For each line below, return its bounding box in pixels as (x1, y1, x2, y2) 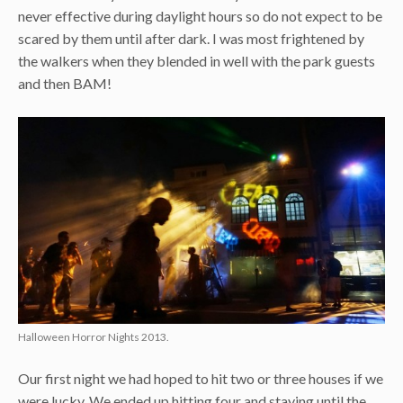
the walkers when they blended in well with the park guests (18, 51, 375, 69)
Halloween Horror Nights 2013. (18, 329, 169, 344)
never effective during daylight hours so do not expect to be (18, 6, 382, 24)
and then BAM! (18, 74, 112, 92)
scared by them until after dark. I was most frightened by (18, 29, 364, 47)
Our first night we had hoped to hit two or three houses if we (18, 369, 383, 387)
